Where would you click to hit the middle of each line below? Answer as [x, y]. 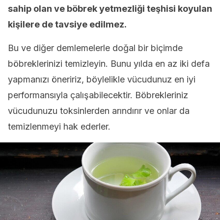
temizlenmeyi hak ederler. [59, 126]
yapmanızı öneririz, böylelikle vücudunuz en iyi [102, 79]
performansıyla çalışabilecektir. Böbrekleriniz [98, 95]
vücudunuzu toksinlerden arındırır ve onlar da [99, 111]
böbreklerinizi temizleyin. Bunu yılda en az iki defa [109, 64]
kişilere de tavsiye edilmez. [67, 24]
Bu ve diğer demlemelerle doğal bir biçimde [95, 48]
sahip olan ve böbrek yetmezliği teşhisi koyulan [110, 9]
